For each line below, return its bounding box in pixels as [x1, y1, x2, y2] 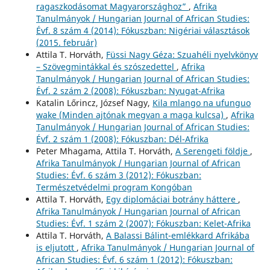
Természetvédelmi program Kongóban [36, 181, 192, 193]
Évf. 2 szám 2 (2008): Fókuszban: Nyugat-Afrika [36, 84, 225, 96]
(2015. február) [36, 36, 97, 48]
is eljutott [36, 241, 77, 253]
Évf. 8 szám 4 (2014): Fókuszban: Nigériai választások [36, 24, 250, 36]
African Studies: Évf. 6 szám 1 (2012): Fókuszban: [36, 253, 233, 265]
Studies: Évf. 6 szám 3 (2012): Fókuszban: [36, 169, 201, 181]
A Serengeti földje [175, 145, 250, 157]
